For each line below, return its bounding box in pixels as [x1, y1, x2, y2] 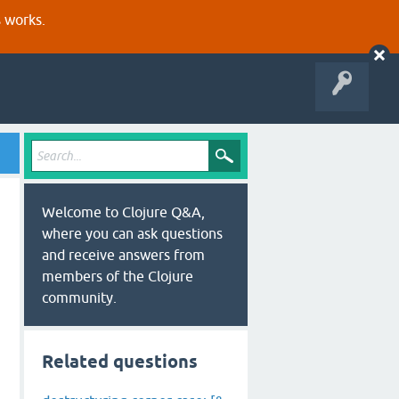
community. [42, 289, 117, 305]
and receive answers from [42, 247, 205, 263]
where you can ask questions [42, 225, 223, 241]
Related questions [42, 351, 198, 372]
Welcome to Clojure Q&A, [42, 204, 205, 220]
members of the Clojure [42, 268, 193, 284]
